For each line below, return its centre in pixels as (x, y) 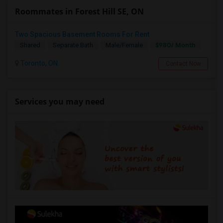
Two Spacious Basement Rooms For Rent (82, 34)
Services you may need (60, 102)
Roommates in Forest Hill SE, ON (79, 11)
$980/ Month (175, 45)
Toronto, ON (38, 63)
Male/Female (124, 45)
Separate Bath (73, 45)
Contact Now (183, 64)
